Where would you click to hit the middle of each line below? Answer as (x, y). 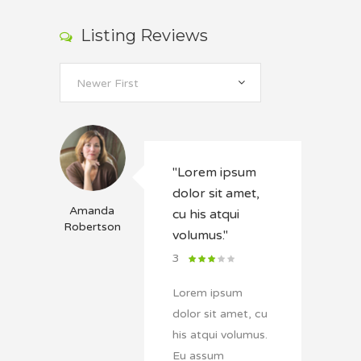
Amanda (92, 211)
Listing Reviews (144, 36)
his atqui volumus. (220, 335)
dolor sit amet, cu (220, 314)
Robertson (92, 227)
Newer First (108, 84)
